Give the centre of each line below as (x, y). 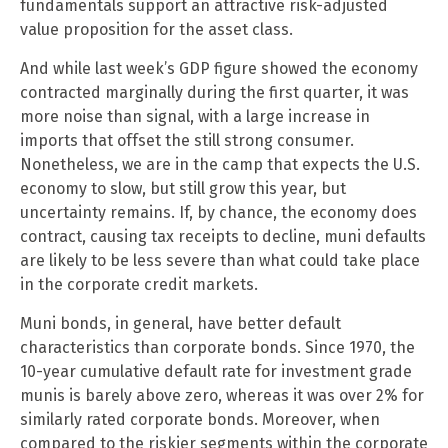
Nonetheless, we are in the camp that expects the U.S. (220, 164)
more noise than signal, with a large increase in (195, 116)
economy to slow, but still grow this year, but (183, 188)
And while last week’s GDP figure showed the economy (219, 68)
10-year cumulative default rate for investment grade (216, 371)
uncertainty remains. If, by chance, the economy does (218, 212)
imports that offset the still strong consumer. (187, 140)
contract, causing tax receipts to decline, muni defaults (223, 236)
